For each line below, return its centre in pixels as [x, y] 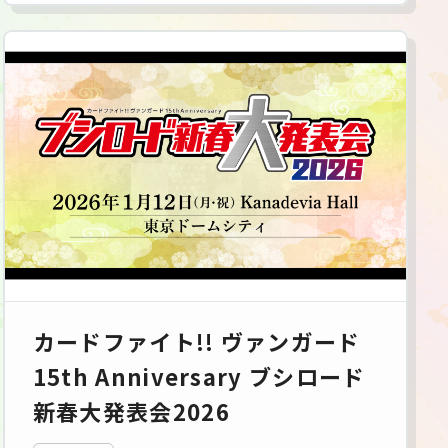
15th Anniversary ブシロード [199, 375]
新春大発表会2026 [131, 410]
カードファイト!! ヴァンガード [196, 340]
